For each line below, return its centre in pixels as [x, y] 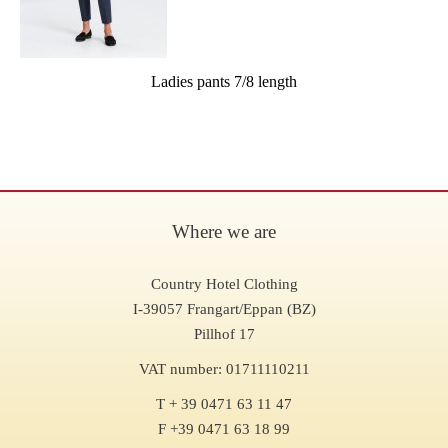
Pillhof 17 [224, 334]
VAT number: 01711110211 [224, 369]
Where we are [224, 232]
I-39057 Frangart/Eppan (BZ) [224, 309]
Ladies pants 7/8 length [224, 82]
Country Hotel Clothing [224, 284]
